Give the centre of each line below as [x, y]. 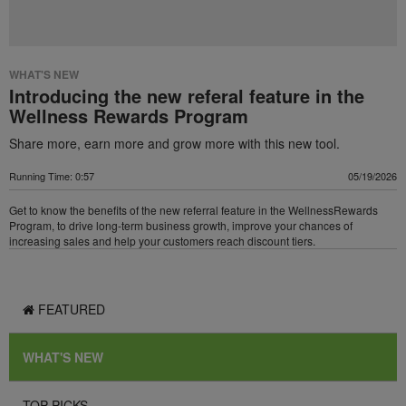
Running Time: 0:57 [52, 175]
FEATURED [70, 309]
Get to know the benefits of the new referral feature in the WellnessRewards [193, 209]
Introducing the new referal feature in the [187, 95]
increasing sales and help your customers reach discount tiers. [162, 240]
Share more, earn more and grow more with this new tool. [174, 143]
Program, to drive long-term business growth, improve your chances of [181, 225]
